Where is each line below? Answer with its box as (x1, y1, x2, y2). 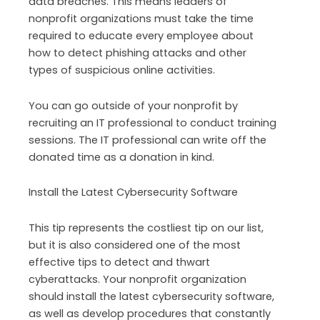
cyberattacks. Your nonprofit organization (29, 271, 246, 286)
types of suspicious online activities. (29, 63, 215, 78)
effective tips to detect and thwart (29, 254, 210, 269)
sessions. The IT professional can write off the (29, 132, 266, 147)
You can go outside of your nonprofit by (29, 98, 238, 113)
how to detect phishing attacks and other (29, 46, 246, 61)
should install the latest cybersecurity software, (29, 289, 274, 304)
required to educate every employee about (29, 29, 254, 44)
